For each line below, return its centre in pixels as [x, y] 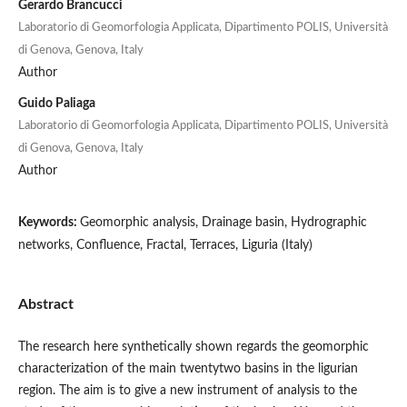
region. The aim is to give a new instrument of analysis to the [187, 391]
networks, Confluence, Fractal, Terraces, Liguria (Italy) [165, 245]
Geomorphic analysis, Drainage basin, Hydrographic [223, 222]
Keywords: [49, 222]
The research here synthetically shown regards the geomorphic [193, 347]
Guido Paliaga [56, 103]
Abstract [45, 304]
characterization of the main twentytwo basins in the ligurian [188, 369]
